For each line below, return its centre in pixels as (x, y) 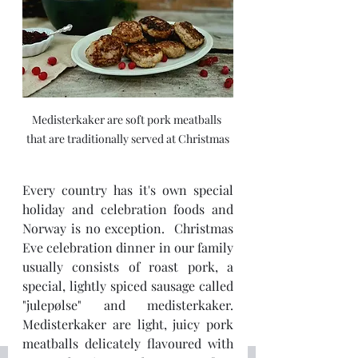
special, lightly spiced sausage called (128, 286)
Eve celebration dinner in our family (128, 248)
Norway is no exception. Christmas (128, 229)
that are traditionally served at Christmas (128, 139)
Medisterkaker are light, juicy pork (128, 324)
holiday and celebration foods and (128, 209)
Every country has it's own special (128, 190)
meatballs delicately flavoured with (128, 344)
